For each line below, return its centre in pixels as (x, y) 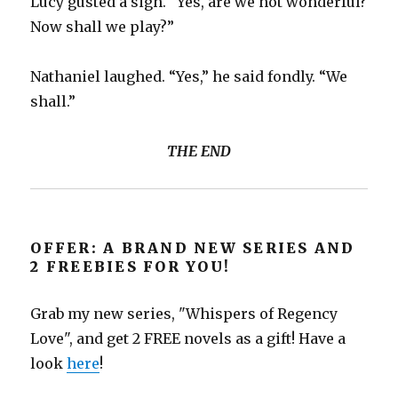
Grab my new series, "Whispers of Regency (184, 313)
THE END (199, 151)
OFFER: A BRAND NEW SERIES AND (193, 247)
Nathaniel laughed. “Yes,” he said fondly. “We (189, 76)
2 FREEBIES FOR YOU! (131, 266)
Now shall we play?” (103, 26)
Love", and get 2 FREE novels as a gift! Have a (188, 338)
